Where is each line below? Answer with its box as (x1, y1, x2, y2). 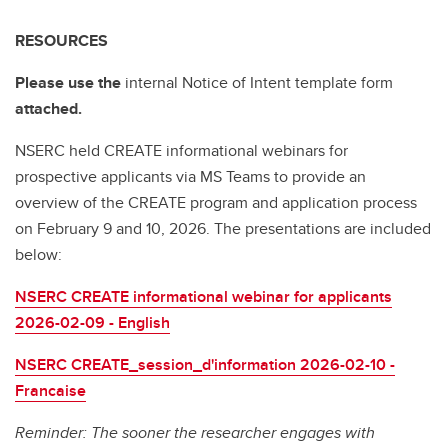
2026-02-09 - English (15, 311, 170, 335)
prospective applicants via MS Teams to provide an (15, 165, 366, 189)
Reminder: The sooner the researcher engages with (15, 421, 375, 445)
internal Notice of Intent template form (125, 71, 393, 95)
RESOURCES (15, 29, 108, 53)
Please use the (15, 71, 125, 95)
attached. (15, 97, 86, 121)
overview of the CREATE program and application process (15, 191, 417, 215)
